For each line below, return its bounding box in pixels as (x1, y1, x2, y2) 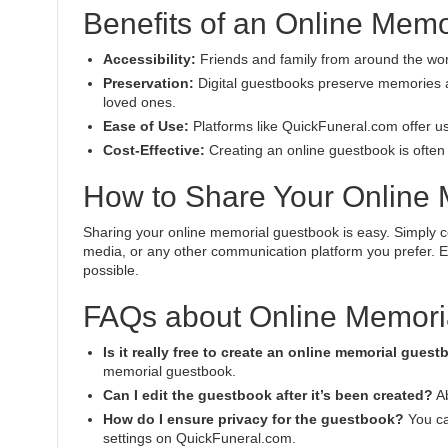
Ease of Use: (103, 118, 189, 134)
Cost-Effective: (103, 142, 205, 158)
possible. (83, 262, 139, 278)
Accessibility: (103, 51, 196, 67)
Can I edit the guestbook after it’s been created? (103, 387, 433, 403)
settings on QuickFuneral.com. (103, 430, 296, 446)
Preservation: (103, 75, 194, 91)
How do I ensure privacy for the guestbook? (103, 411, 404, 427)
